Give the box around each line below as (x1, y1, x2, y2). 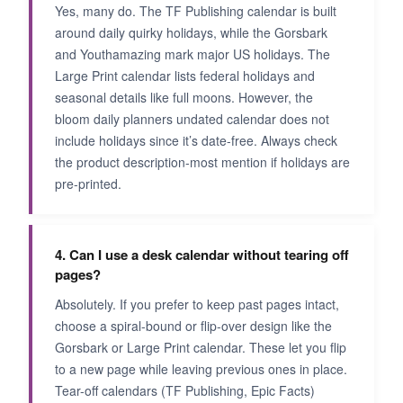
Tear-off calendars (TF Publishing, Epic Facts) (55, 381, 315, 400)
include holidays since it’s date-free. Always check (55, 131, 337, 150)
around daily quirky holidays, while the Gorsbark (55, 23, 327, 42)
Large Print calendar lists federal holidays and (55, 67, 315, 85)
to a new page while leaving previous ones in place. (55, 360, 347, 379)
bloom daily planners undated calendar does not (55, 110, 329, 129)
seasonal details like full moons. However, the (55, 88, 313, 107)
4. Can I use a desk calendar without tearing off (55, 245, 349, 265)
